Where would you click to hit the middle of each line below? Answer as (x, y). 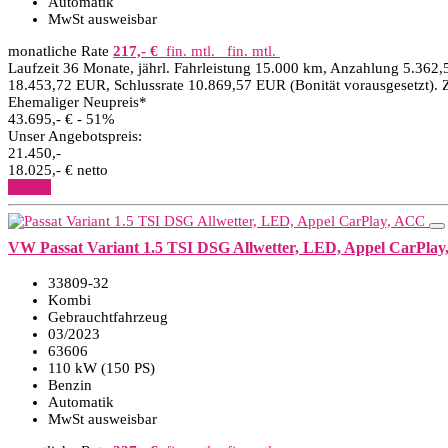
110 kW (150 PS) (101, 368)
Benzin (70, 385)
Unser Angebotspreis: (75, 136)
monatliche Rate (58, 51)
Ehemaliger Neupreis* (77, 102)
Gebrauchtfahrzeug (108, 317)
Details (29, 187)
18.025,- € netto (58, 170)
